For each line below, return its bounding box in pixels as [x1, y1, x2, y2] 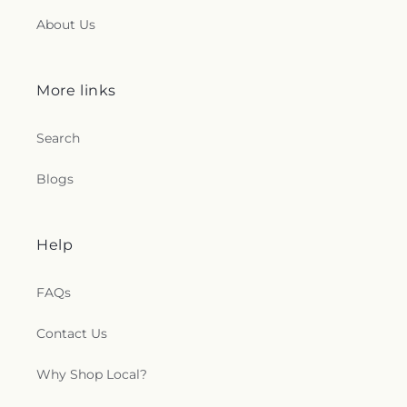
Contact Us [36, 324, 107, 342]
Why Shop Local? [36, 365, 147, 382]
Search [36, 129, 80, 146]
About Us [36, 15, 95, 33]
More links [36, 81, 116, 99]
